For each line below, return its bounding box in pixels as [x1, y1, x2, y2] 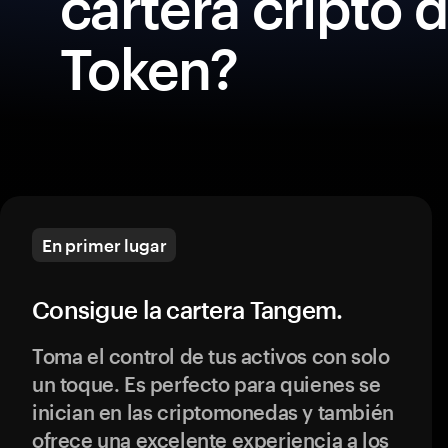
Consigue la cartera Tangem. [32, 295, 343, 324]
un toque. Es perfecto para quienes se [32, 372, 381, 396]
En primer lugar [42, 235, 167, 255]
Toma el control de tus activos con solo [32, 344, 390, 368]
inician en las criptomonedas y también [32, 400, 394, 424]
